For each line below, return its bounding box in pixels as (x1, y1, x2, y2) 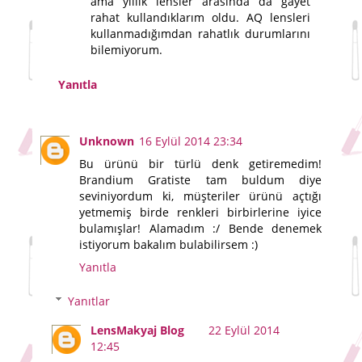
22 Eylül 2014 (208, 322, 280, 338)
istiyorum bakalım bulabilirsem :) (79, 237, 258, 253)
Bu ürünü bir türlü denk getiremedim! (79, 156, 322, 172)
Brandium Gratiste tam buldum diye (79, 172, 322, 188)
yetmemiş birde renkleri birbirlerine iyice (79, 204, 322, 221)
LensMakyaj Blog (90, 322, 185, 338)
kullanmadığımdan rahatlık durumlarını (90, 26, 310, 41)
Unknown (79, 133, 134, 149)
